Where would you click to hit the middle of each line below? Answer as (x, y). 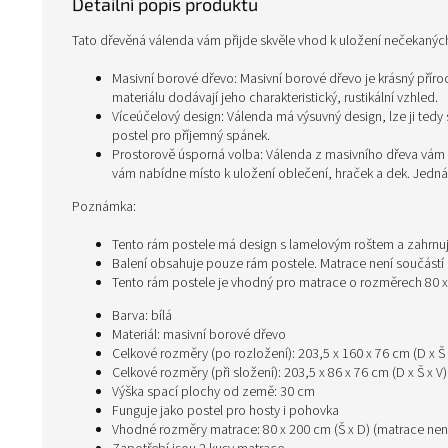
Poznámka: (104, 207)
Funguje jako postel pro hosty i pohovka (225, 411)
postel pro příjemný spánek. (191, 136)
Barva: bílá (142, 316)
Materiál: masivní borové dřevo (199, 335)
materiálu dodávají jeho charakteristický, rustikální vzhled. (275, 98)
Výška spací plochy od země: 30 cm (213, 392)
